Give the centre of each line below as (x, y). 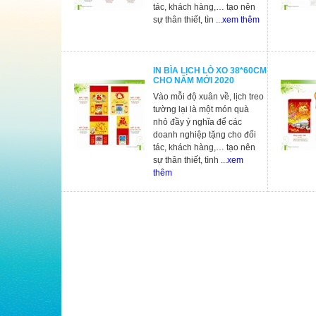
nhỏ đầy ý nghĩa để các (197, 122)
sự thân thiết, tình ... (190, 160)
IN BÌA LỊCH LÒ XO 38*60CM (210, 71)
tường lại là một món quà (201, 109)
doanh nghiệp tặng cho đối (205, 135)
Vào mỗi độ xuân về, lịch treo (208, 97)
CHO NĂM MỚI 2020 (194, 80)
